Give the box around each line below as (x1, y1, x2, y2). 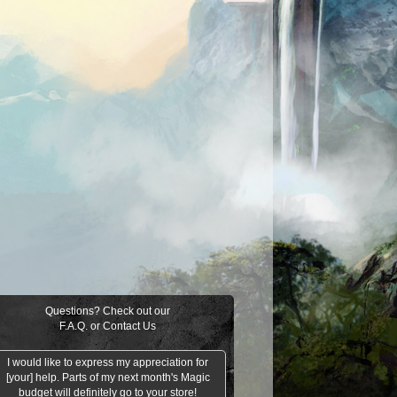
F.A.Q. (59, 319, 88, 332)
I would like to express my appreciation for (7, 355, 208, 369)
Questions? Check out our (45, 304, 170, 317)
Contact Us (103, 319, 156, 332)
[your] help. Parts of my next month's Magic (5, 370, 210, 384)
